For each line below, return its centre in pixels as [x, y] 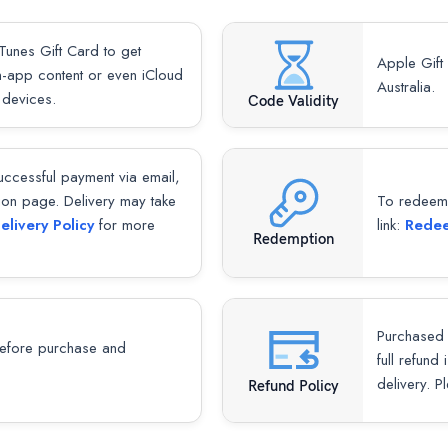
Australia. [406, 86]
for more [124, 224]
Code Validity [293, 100]
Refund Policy [293, 386]
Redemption [293, 238]
